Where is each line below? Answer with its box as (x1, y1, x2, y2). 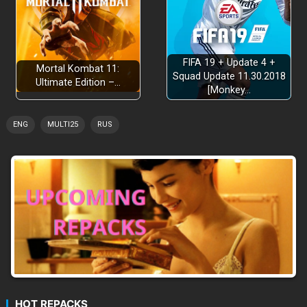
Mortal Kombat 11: (36, 62, 120, 75)
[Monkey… (207, 84, 251, 96)
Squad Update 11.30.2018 (172, 70, 286, 82)
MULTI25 (47, 119, 78, 129)
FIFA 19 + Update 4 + (182, 56, 275, 69)
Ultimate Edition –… (35, 76, 121, 88)
